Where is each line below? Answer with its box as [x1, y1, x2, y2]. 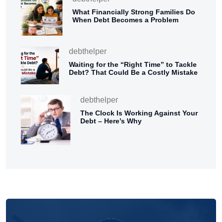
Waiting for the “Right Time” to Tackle [68, 60, 197, 68]
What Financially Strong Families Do [72, 7, 195, 16]
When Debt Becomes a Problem [72, 15, 178, 24]
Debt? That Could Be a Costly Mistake [68, 68, 198, 76]
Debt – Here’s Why [80, 117, 142, 125]
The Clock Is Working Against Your [80, 109, 198, 117]
